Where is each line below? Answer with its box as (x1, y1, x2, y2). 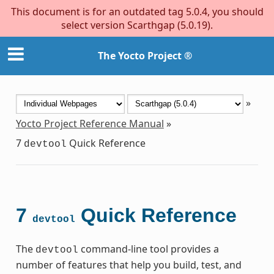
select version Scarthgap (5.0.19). (61, 18, 213, 32)
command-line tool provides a (78, 242, 219, 256)
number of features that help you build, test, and (15, 257, 242, 272)
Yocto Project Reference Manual (15, 116, 164, 130)
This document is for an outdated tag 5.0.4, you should (10, 5, 264, 18)
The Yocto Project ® (98, 49, 192, 63)
